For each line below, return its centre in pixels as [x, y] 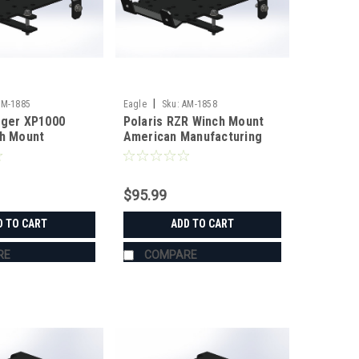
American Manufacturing [193, 137]
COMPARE [170, 255]
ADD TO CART [202, 224]
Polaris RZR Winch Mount [194, 122]
